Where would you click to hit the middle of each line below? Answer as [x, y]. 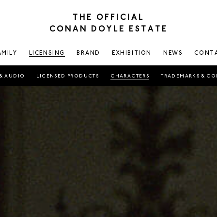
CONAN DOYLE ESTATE [108, 30]
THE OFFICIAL [108, 18]
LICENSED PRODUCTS [68, 77]
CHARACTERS [130, 77]
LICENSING [47, 53]
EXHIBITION [132, 53]
